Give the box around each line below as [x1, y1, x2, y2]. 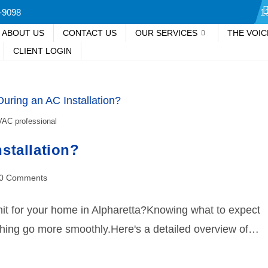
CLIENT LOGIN [13, 45, 72, 56]
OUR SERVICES [135, 28, 197, 38]
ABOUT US [1, 28, 44, 38]
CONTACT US [62, 28, 117, 38]
